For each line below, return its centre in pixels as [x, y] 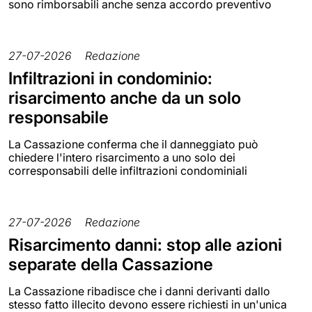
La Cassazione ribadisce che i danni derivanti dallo [139, 291]
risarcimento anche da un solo [125, 97]
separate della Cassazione [111, 264]
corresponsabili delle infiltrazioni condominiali [128, 170]
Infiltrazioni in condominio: [110, 78]
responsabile [58, 117]
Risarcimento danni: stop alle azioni [145, 244]
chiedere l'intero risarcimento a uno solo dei [122, 157]
